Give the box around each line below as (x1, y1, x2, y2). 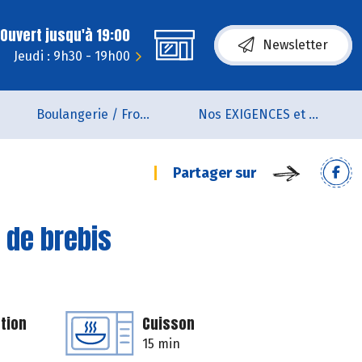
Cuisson (142, 313, 195, 335)
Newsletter (263, 37, 328, 53)
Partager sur (173, 164, 256, 182)
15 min (142, 336, 180, 351)
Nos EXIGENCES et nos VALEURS (308, 107, 318, 122)
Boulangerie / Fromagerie (139, 107, 149, 122)
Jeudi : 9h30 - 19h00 (14, 48, 130, 64)
